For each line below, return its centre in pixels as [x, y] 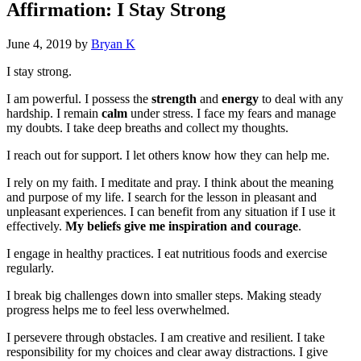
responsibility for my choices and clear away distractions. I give [167, 352]
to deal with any [301, 99]
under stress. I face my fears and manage [232, 114]
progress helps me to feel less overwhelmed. [118, 310]
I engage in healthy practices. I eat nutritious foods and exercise [167, 254]
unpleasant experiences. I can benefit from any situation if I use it [171, 212]
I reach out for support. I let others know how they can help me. [168, 156]
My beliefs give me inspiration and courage [182, 226]
